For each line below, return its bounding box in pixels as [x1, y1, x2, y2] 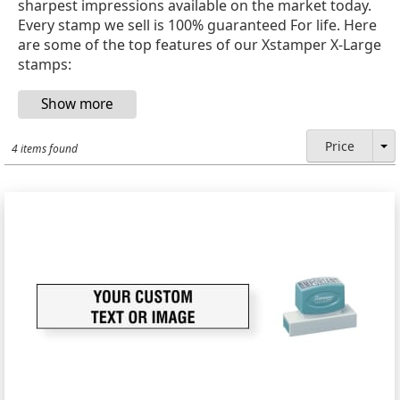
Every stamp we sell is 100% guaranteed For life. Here [18, 14, 378, 35]
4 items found [12, 140, 79, 156]
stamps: [18, 54, 72, 74]
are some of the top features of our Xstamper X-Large [18, 34, 382, 54]
